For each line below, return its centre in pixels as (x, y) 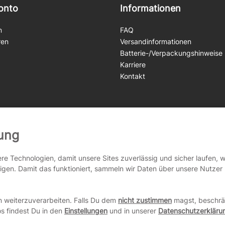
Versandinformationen (156, 41)
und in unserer (133, 211)
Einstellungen (86, 211)
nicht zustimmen (145, 200)
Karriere (133, 64)
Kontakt (133, 76)
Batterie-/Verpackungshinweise (171, 53)
